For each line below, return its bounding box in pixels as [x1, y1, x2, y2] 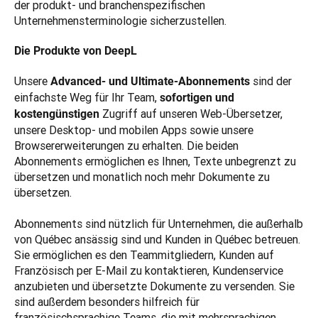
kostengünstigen [14, 107, 102, 121]
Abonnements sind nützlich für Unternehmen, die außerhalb [14, 216, 303, 231]
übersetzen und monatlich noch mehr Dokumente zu [14, 170, 270, 185]
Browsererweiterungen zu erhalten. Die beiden [14, 138, 238, 153]
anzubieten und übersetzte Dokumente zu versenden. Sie [14, 279, 295, 294]
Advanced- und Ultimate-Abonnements [50, 75, 253, 89]
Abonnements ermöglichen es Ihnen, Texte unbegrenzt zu [14, 154, 296, 169]
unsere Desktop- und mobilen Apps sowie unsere [14, 123, 253, 138]
